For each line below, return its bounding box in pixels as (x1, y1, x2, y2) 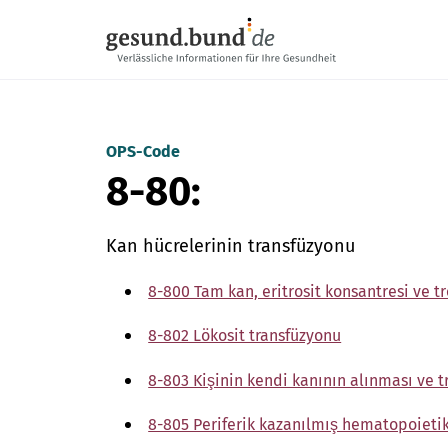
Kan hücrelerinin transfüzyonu (106, 235, 356, 257)
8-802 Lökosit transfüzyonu (148, 326, 342, 346)
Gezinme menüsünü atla (106, 2, 282, 21)
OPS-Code (106, 142, 181, 161)
